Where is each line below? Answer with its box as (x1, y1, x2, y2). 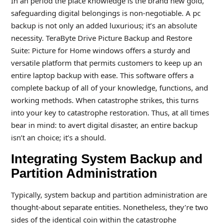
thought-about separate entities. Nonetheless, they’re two (10, 202, 208, 212)
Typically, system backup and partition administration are (10, 190, 207, 200)
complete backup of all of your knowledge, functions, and (10, 83, 208, 93)
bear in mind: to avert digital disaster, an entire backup (10, 120, 198, 130)
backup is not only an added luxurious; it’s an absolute (10, 20, 197, 30)
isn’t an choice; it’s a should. (10, 132, 106, 142)
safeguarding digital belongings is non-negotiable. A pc (10, 8, 201, 18)
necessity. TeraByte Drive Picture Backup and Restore (10, 33, 192, 43)
